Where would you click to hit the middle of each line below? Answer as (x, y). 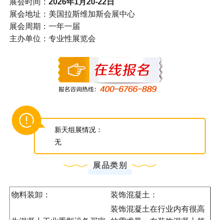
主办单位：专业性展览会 (52, 38)
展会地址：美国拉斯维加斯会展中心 (72, 14)
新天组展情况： (78, 129)
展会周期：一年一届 (44, 26)
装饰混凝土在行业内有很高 (157, 209)
